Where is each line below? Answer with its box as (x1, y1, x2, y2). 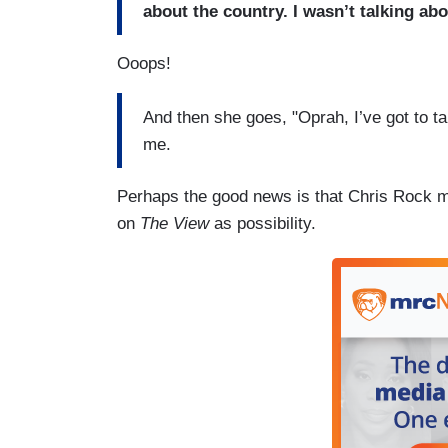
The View (140, 214, 209, 234)
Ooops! (117, 54, 171, 74)
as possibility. (209, 214, 316, 234)
